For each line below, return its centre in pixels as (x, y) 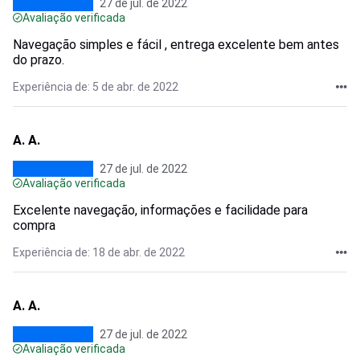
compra (34, 225)
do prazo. (39, 60)
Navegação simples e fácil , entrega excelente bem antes (176, 45)
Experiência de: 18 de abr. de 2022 (99, 252)
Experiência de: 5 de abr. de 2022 (96, 87)
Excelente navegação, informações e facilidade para (160, 210)
